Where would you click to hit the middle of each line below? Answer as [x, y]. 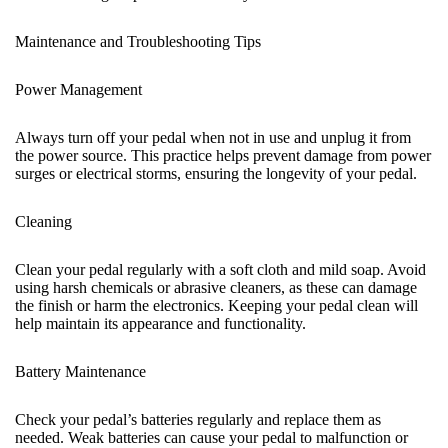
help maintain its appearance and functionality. [160, 323]
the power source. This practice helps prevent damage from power [223, 155]
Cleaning [43, 221]
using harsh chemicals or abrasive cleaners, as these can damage [216, 287]
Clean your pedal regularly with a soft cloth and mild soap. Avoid [220, 269]
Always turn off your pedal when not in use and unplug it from [213, 137]
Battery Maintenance [80, 371]
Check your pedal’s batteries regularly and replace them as [198, 419]
